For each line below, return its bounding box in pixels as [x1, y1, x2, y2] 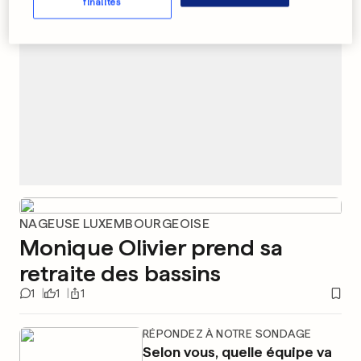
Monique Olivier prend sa [19, 234, 283, 261]
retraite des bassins [19, 259, 222, 287]
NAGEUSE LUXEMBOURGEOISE [19, 216, 210, 231]
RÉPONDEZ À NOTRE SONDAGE [142, 327, 312, 340]
